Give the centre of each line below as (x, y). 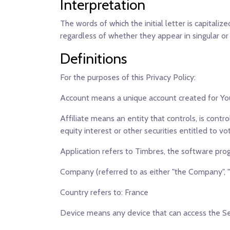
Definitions (93, 59)
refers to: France (118, 192)
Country (74, 192)
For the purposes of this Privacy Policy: (128, 77)
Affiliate (74, 118)
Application (80, 151)
